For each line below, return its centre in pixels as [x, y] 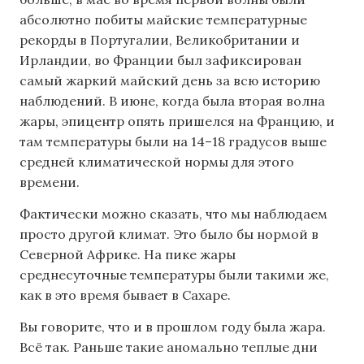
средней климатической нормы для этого [157, 161]
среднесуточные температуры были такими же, [174, 275]
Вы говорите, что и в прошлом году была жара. [173, 327]
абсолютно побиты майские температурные [163, 19]
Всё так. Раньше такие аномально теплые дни [169, 347]
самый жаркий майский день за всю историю [170, 80]
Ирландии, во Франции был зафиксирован [160, 60]
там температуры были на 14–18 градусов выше [173, 141]
